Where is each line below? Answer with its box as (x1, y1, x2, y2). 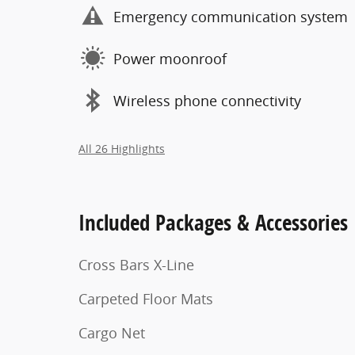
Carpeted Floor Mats (78, 289, 213, 308)
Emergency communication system (113, 6, 348, 26)
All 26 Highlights (78, 142, 165, 156)
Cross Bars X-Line (78, 255, 194, 274)
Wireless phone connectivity (113, 90, 301, 110)
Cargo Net (78, 323, 145, 342)
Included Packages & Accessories (78, 208, 348, 237)
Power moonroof (113, 48, 227, 68)
